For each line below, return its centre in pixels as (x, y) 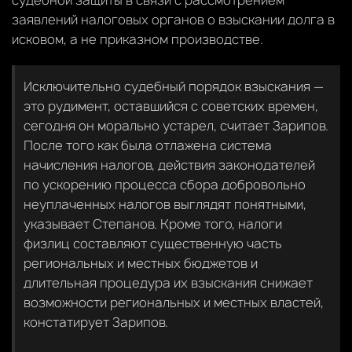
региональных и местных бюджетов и (141, 263)
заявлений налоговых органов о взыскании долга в (173, 19)
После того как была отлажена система (148, 145)
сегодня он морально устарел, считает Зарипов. (176, 125)
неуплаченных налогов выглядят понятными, (165, 204)
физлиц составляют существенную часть (153, 243)
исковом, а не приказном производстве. (137, 39)
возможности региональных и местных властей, (174, 302)
